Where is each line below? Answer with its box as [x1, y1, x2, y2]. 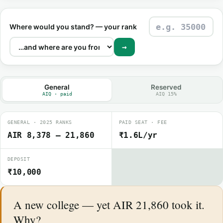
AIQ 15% [155, 91, 177, 97]
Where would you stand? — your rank [9, 22, 137, 31]
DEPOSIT [7, 156, 30, 162]
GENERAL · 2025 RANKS [7, 119, 72, 125]
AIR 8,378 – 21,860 [7, 130, 95, 140]
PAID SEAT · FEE [118, 119, 167, 125]
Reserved [150, 83, 182, 91]
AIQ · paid [42, 91, 72, 97]
